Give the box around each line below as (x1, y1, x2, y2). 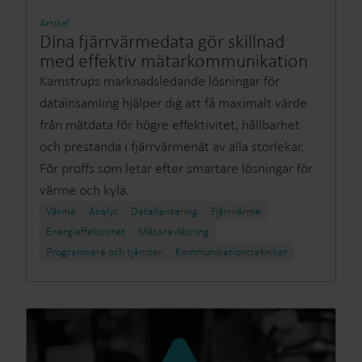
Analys (89, 204, 118, 218)
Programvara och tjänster (46, 245, 162, 259)
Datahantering (131, 204, 198, 218)
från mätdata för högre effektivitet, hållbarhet (40, 116, 300, 133)
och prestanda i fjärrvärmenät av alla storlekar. (40, 137, 304, 155)
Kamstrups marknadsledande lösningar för (40, 72, 280, 90)
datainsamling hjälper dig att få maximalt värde (40, 94, 307, 112)
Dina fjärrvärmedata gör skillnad (40, 29, 284, 53)
